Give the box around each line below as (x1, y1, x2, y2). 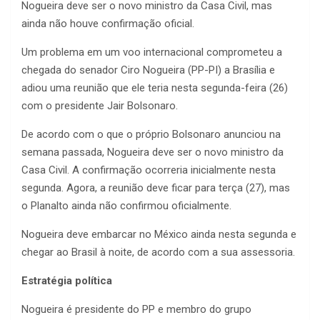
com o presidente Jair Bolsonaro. (21, 99, 178, 113)
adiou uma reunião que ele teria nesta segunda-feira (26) (21, 81, 288, 95)
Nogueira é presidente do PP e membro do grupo (21, 303, 251, 316)
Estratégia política (21, 274, 112, 288)
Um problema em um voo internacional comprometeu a (21, 46, 282, 59)
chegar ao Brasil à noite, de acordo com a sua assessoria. (21, 246, 295, 259)
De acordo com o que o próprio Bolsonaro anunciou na (21, 128, 281, 141)
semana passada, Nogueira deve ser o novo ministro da (21, 146, 284, 159)
